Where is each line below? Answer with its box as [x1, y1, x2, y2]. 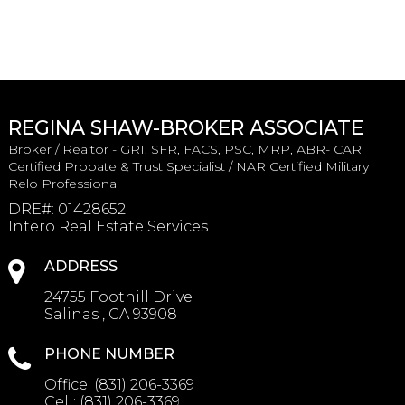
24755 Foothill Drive [43, 287, 193, 306]
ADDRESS [43, 257, 118, 275]
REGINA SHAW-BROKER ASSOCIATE [7, 115, 363, 140]
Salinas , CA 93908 [43, 305, 177, 323]
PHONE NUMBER [43, 344, 174, 363]
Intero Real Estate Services [7, 217, 208, 235]
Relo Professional [7, 174, 119, 192]
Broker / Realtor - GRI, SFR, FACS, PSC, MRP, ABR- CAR [7, 140, 362, 157]
